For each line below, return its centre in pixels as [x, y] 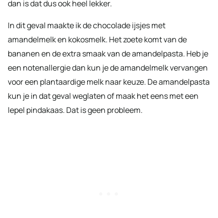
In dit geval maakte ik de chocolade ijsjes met [87, 25]
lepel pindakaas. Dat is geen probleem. [75, 110]
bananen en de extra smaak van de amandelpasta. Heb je [108, 53]
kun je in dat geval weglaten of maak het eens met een [103, 96]
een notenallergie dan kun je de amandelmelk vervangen [108, 67]
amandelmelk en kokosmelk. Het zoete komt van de [97, 39]
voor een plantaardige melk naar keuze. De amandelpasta [109, 82]
